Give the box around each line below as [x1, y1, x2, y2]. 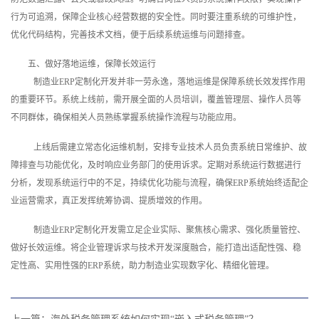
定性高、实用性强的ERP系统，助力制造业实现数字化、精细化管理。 [11, 261, 274, 271]
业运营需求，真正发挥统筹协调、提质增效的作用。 [11, 195, 207, 206]
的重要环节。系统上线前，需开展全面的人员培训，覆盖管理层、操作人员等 [11, 95, 301, 105]
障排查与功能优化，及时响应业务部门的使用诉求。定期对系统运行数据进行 [11, 159, 301, 170]
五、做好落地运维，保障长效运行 [28, 59, 156, 70]
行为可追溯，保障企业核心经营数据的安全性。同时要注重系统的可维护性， [11, 11, 301, 22]
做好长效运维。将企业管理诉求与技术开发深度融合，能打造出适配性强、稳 [11, 243, 301, 253]
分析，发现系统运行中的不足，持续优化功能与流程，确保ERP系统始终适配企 [11, 177, 308, 188]
